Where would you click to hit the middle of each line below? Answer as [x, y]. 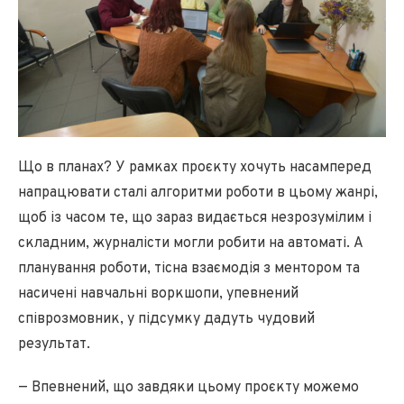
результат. [54, 344]
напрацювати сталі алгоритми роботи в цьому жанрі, [198, 193]
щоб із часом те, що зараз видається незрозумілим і [195, 218]
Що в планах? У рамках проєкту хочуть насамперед [195, 167]
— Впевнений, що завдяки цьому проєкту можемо [188, 387]
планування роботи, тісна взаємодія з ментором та [189, 268]
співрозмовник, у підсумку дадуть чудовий [166, 319]
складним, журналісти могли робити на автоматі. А [191, 243]
